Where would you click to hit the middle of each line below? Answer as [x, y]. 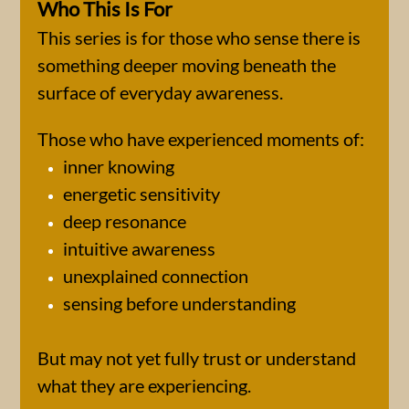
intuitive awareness [139, 248]
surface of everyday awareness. [160, 92]
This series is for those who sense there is [199, 37]
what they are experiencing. [144, 385]
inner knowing [119, 166]
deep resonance [125, 221]
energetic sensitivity [142, 194]
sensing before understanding [179, 303]
